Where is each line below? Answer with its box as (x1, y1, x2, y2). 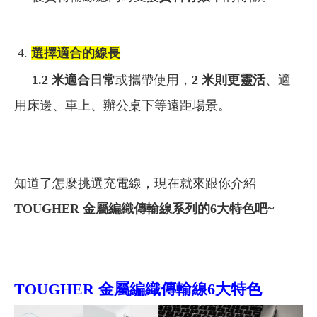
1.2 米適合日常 (14, 72, 115, 87)
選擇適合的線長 (31, 45, 120, 60)
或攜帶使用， (115, 72, 192, 87)
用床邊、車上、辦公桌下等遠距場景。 (14, 98, 231, 113)
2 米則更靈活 (192, 72, 265, 87)
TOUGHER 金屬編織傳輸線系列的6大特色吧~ (14, 201, 274, 216)
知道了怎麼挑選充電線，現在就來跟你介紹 (14, 175, 256, 190)
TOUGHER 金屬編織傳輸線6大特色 (14, 279, 262, 298)
